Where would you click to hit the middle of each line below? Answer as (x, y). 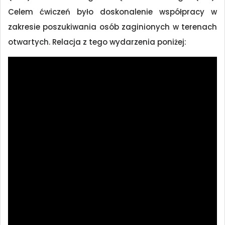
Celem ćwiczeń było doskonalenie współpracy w (113, 12)
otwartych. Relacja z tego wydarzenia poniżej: (97, 42)
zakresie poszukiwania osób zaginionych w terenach (113, 27)
